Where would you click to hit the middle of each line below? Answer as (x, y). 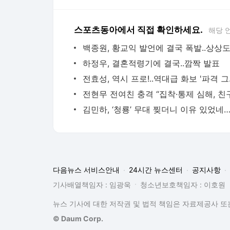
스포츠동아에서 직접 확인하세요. (138, 30)
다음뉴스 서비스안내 (86, 170)
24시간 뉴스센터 (156, 170)
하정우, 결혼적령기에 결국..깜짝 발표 (151, 63)
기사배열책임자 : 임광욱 (92, 185)
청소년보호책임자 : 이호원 (183, 185)
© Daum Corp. (78, 218)
